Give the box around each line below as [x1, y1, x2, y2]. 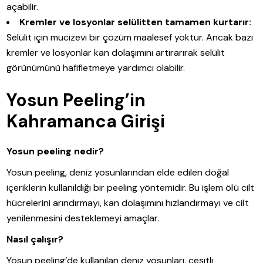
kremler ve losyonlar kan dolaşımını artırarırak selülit [6, 46, 225, 59]
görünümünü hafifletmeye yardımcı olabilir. [6, 61, 186, 74]
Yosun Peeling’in [6, 88, 146, 112]
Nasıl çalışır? [6, 232, 64, 245]
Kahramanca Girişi [6, 109, 166, 133]
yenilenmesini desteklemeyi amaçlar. [6, 211, 160, 224]
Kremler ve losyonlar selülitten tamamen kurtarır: [19, 15, 252, 28]
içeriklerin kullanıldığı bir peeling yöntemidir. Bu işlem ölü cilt [6, 181, 254, 194]
